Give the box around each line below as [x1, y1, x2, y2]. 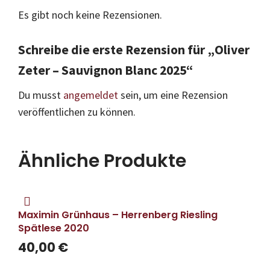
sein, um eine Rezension [118, 88, 228, 102]
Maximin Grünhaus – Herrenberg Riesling [18, 208, 218, 222]
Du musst [18, 88, 63, 102]
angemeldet [63, 88, 118, 102]
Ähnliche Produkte [18, 148, 186, 174]
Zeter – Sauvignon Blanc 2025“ [18, 62, 193, 79]
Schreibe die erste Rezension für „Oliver [18, 42, 250, 58]
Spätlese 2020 [18, 221, 89, 236]
